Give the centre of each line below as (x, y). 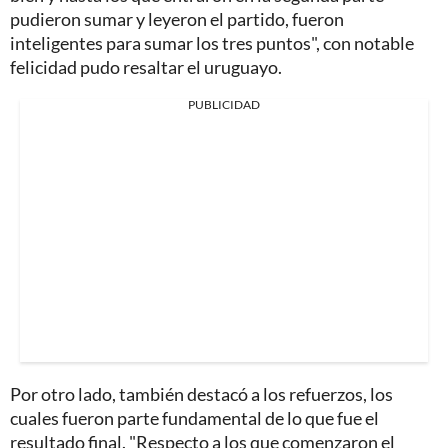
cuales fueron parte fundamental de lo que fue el (194, 418)
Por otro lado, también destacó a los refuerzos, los (201, 394)
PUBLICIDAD (224, 105)
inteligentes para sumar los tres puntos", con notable (212, 43)
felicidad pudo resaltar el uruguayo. (146, 67)
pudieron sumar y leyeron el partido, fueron (177, 19)
